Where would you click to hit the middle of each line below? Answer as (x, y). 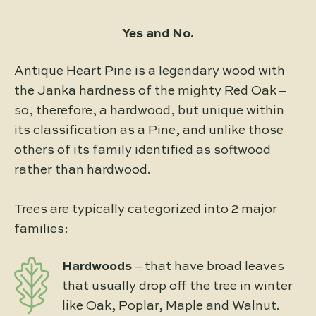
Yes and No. (158, 34)
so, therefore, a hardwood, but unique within (149, 110)
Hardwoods (97, 266)
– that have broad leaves (208, 266)
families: (41, 229)
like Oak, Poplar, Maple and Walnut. (171, 306)
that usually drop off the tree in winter (177, 286)
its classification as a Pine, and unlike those (149, 130)
